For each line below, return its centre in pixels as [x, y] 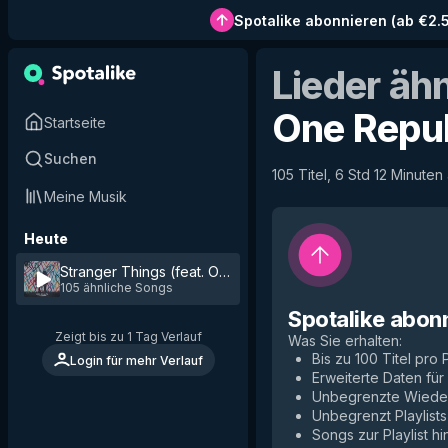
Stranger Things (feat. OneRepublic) [180, 271]
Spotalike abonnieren [310, 20]
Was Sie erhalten [343, 340]
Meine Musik [85, 196]
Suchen [70, 158]
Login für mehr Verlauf [136, 360]
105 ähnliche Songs [116, 287]
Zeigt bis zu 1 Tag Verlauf [128, 336]
